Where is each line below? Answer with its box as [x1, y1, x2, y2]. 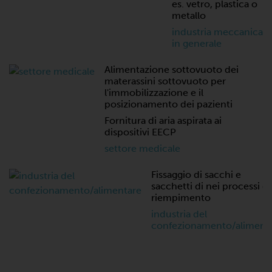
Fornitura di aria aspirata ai [104, 115, 222, 126]
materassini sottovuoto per [104, 75, 226, 87]
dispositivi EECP [104, 126, 176, 138]
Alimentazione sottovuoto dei [104, 64, 239, 75]
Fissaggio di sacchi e [151, 169, 241, 180]
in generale [172, 38, 222, 49]
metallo [172, 10, 206, 21]
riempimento [151, 192, 211, 203]
